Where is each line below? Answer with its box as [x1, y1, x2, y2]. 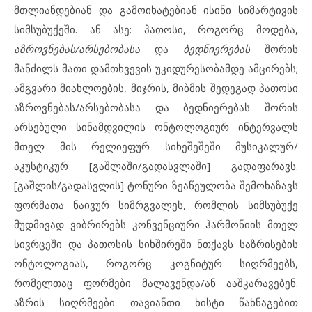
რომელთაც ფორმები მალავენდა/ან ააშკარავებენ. [14, 275, 298, 290]
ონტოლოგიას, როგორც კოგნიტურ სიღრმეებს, [14, 256, 298, 270]
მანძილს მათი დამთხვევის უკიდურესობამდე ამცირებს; [14, 61, 298, 75]
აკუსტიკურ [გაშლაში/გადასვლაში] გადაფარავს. [14, 158, 298, 173]
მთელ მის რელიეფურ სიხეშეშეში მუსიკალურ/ [14, 139, 298, 153]
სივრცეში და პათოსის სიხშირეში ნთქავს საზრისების [14, 236, 298, 251]
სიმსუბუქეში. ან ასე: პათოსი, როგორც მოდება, [14, 22, 298, 36]
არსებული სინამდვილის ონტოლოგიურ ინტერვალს [14, 119, 298, 134]
